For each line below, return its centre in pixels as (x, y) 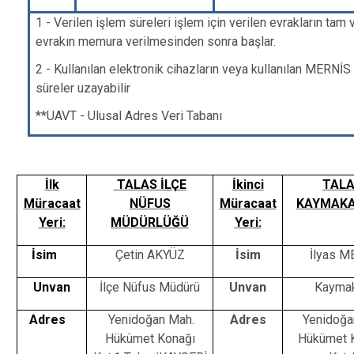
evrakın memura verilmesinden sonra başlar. (156, 41)
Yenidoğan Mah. (150, 320)
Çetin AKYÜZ (150, 255)
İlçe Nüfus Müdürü (150, 287)
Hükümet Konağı (150, 339)
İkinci (248, 185)
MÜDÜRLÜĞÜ (150, 222)
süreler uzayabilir (83, 88)
